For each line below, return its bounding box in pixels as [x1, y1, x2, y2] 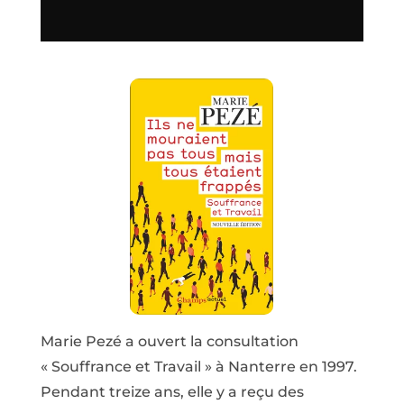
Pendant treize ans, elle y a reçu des [40, 382, 304, 400]
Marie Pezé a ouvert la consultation [40, 332, 298, 350]
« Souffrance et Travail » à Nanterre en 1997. [40, 357, 357, 375]
